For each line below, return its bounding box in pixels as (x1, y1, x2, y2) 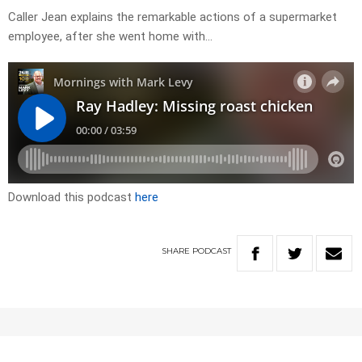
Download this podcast (8, 190, 135, 205)
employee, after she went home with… (8, 29, 213, 44)
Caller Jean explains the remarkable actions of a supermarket (8, 10, 337, 25)
